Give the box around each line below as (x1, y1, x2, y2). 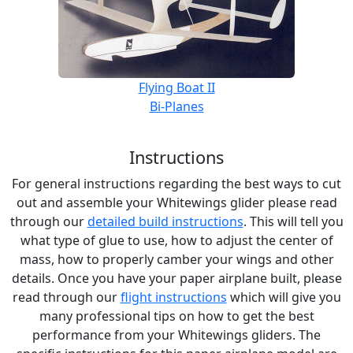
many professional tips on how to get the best (39, 307, 314, 325)
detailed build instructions (87, 213, 243, 230)
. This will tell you (243, 213, 344, 230)
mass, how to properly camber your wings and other (19, 251, 334, 268)
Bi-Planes (149, 98, 204, 115)
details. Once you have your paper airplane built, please (11, 269, 342, 287)
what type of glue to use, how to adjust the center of (20, 232, 333, 249)
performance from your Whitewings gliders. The (32, 326, 321, 344)
